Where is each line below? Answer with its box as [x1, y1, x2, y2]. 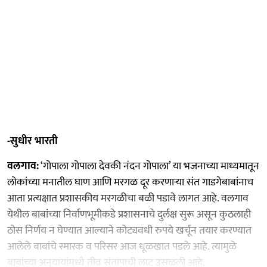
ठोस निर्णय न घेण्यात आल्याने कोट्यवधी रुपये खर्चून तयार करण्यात [7, 221, 252, 240]
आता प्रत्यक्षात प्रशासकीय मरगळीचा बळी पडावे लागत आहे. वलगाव [7, 189, 249, 207]
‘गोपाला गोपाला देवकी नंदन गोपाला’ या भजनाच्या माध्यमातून [39, 157, 259, 175]
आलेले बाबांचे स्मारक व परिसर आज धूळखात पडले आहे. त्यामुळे [7, 237, 237, 256]
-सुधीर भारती [7, 132, 58, 150]
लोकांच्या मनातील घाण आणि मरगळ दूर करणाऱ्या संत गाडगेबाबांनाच [7, 173, 253, 191]
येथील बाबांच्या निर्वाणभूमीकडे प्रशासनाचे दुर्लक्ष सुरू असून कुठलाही [7, 205, 251, 223]
